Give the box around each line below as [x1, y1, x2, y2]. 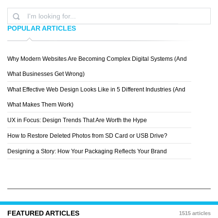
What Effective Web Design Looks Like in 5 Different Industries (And [7, 86, 185, 93]
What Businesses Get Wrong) [7, 70, 85, 77]
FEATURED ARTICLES [7, 209, 79, 217]
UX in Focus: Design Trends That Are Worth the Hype [7, 116, 147, 124]
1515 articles [179, 210, 211, 216]
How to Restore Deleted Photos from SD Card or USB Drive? [7, 132, 167, 139]
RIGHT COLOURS [24, 63, 65, 69]
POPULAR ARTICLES [7, 24, 76, 32]
